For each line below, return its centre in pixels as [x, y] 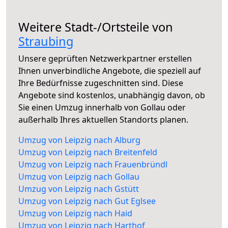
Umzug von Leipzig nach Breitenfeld [88, 152]
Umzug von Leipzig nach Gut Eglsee [87, 201]
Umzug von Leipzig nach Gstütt [79, 189]
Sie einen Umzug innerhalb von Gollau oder [102, 108]
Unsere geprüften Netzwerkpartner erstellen [105, 59]
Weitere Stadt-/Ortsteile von [96, 27]
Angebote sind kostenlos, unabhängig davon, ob [112, 95]
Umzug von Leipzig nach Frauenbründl [93, 165]
